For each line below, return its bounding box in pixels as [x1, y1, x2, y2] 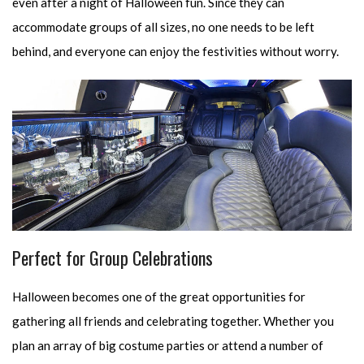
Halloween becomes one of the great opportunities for [12, 289, 305, 305]
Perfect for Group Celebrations [12, 245, 213, 271]
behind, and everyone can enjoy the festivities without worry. [12, 44, 339, 59]
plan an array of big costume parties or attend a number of [12, 338, 323, 353]
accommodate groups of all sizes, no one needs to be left [12, 19, 314, 35]
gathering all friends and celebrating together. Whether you [12, 314, 334, 329]
